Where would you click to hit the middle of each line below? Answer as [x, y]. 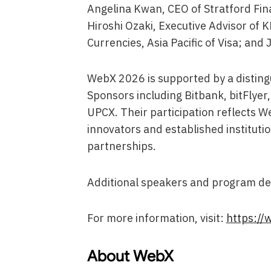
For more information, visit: [156, 218]
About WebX [130, 256]
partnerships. [121, 146]
